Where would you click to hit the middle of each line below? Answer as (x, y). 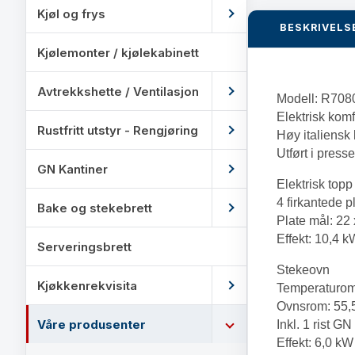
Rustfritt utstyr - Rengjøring (118, 130)
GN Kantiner (73, 169)
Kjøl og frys (71, 13)
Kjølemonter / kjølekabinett (118, 52)
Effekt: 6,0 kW (315, 343)
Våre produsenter (92, 324)
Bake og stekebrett (95, 208)
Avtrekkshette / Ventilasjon (118, 91)
